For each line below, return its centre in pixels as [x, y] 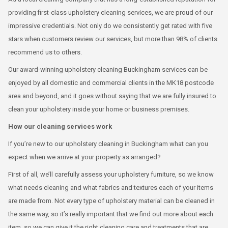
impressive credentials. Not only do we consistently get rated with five [110, 26]
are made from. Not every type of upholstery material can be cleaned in [111, 201]
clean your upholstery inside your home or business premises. [99, 109]
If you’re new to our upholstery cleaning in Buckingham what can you [108, 144]
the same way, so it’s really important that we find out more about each [111, 214]
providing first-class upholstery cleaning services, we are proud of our [110, 12]
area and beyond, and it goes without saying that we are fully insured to [112, 96]
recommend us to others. [45, 52]
